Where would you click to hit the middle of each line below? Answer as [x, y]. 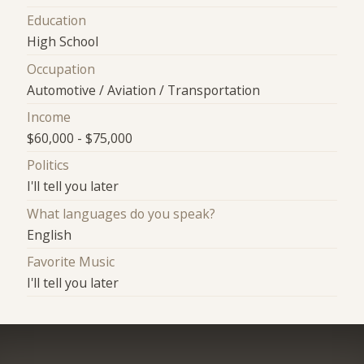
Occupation [61, 69]
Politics [48, 165]
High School [63, 42]
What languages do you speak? [121, 213]
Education [57, 21]
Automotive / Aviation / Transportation [144, 90]
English [50, 234]
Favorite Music [71, 262]
